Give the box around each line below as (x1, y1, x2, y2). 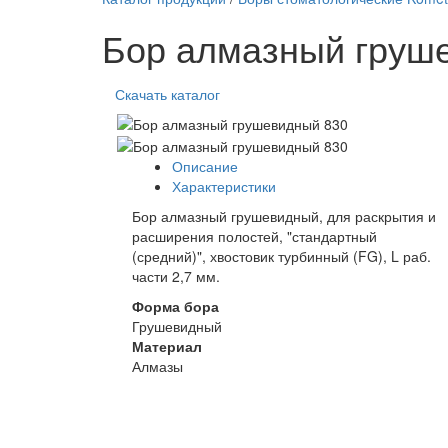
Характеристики (172, 175, 276, 196)
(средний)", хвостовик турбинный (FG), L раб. (132, 245, 431, 266)
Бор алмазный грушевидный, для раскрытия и (132, 205, 436, 226)
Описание (172, 155, 238, 176)
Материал (132, 335, 202, 356)
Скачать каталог (115, 84, 220, 105)
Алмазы (132, 355, 183, 376)
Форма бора (132, 295, 219, 316)
